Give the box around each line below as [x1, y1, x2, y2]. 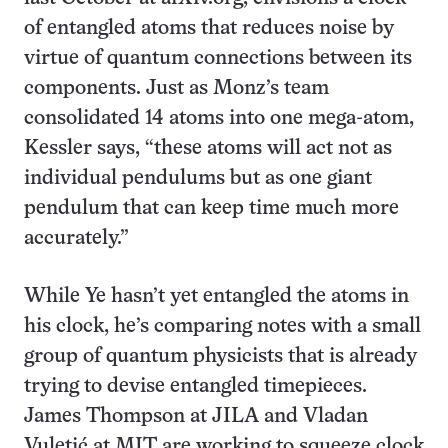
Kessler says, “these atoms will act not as [24, 138, 392, 158]
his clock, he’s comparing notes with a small [24, 316, 421, 336]
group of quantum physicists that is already [24, 346, 417, 366]
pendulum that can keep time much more [24, 198, 399, 218]
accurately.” [24, 228, 129, 248]
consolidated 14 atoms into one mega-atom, [24, 108, 414, 128]
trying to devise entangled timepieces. [24, 376, 367, 396]
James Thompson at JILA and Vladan [24, 406, 368, 426]
